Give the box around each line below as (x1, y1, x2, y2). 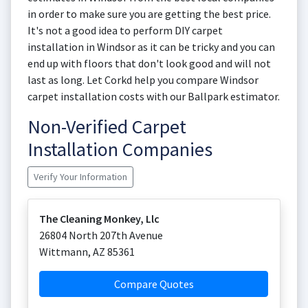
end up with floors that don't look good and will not (27, 56, 271, 70)
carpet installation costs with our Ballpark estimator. (27, 89, 280, 103)
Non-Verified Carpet (27, 114, 186, 139)
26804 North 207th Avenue (39, 228, 163, 242)
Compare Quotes (113, 277, 194, 291)
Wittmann (39, 245, 88, 258)
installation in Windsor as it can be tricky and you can (27, 40, 275, 54)
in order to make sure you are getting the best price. (27, 7, 271, 21)
